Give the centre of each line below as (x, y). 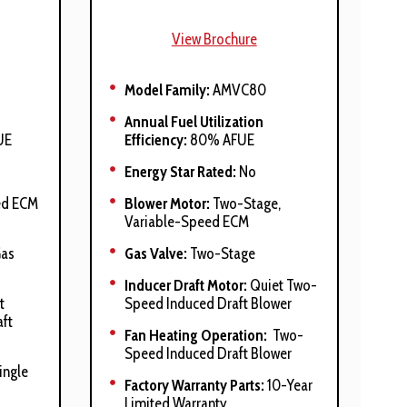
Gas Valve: (155, 253)
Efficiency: (157, 140)
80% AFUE (222, 140)
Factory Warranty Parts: (194, 385)
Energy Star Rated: (180, 172)
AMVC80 (238, 90)
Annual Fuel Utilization (194, 122)
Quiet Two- (282, 285)
